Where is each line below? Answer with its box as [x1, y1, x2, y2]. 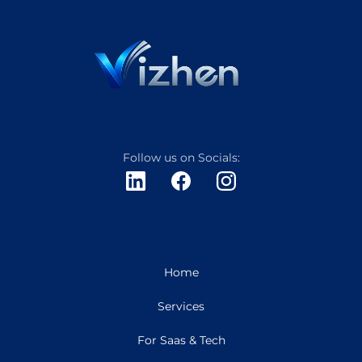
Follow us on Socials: [122, 149, 240, 165]
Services [158, 298, 204, 314]
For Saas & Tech [137, 332, 225, 347]
